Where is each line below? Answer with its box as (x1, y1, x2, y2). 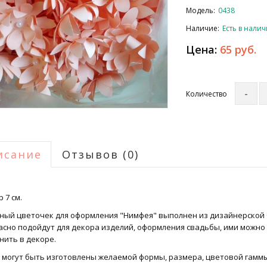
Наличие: (186, 23, 220, 33)
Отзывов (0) (61, 147, 139, 162)
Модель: (186, 5, 216, 15)
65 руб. (220, 42, 257, 57)
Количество (186, 89, 228, 99)
